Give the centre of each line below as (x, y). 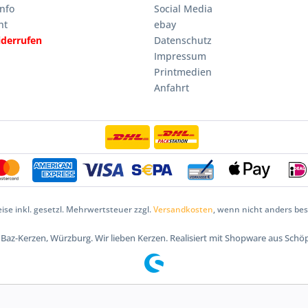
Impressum (180, 56)
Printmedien (183, 72)
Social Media (183, 9)
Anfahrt (172, 88)
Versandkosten (183, 209)
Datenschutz (183, 40)
